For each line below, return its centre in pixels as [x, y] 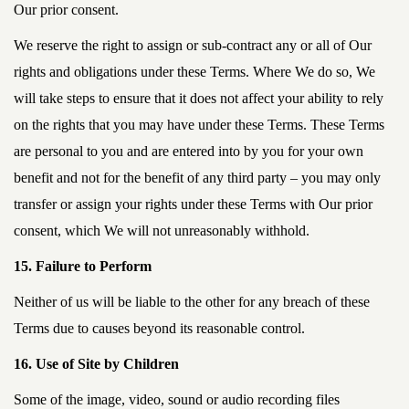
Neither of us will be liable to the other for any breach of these [192, 302]
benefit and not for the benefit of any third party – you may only [197, 178]
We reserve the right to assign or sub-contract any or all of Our [193, 45]
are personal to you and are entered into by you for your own [189, 151]
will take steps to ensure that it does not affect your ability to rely [199, 98]
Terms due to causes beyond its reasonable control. [159, 328]
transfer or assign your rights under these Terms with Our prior [193, 204]
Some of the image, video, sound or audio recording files [177, 399]
